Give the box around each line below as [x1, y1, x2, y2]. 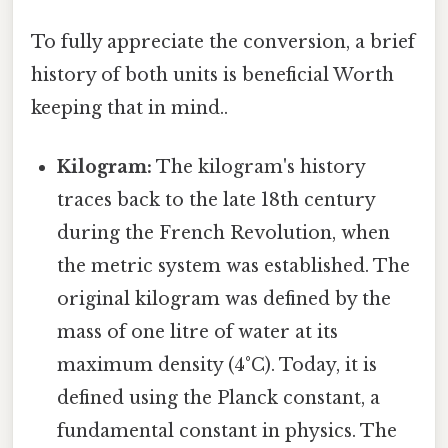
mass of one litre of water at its [57, 321, 339, 344]
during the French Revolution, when [57, 222, 391, 245]
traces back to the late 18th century [57, 189, 376, 212]
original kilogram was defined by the [57, 288, 392, 311]
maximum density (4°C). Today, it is [57, 354, 378, 377]
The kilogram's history [152, 156, 366, 179]
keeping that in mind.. [31, 97, 228, 120]
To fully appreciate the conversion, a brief [31, 31, 415, 54]
